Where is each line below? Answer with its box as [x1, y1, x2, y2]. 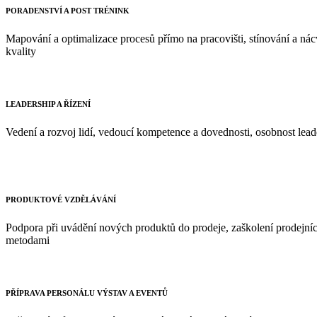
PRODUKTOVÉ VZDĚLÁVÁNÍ [6, 195, 116, 204]
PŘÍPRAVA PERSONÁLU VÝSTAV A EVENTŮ [6, 288, 168, 297]
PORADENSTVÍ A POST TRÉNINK [6, 6, 129, 15]
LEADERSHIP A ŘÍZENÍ [6, 99, 91, 108]
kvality [6, 45, 36, 57]
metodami [6, 234, 50, 246]
